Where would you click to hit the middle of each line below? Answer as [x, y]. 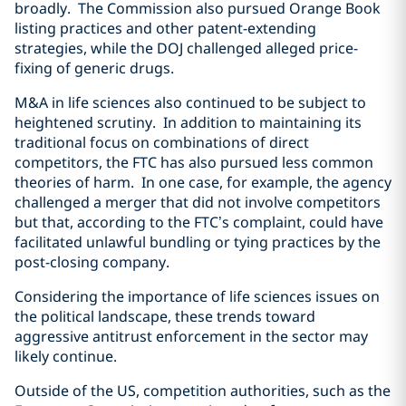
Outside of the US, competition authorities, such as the [203, 391]
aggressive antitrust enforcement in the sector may [191, 336]
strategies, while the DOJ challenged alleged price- [186, 48]
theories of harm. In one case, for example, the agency [203, 182]
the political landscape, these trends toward [165, 316]
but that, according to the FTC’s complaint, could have [199, 222]
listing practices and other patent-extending [165, 28]
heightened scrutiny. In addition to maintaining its [188, 122]
